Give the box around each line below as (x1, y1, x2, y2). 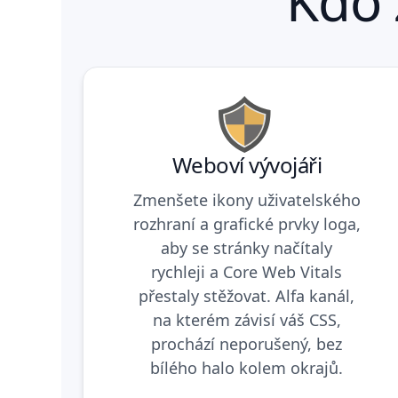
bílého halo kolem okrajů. (150, 356, 344, 378)
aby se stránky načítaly (161, 236, 333, 259)
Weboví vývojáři (171, 149, 322, 179)
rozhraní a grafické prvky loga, (133, 212, 361, 235)
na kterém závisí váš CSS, (152, 308, 341, 330)
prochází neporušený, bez (151, 332, 343, 354)
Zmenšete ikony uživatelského (133, 188, 361, 211)
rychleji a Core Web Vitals (151, 260, 343, 283)
